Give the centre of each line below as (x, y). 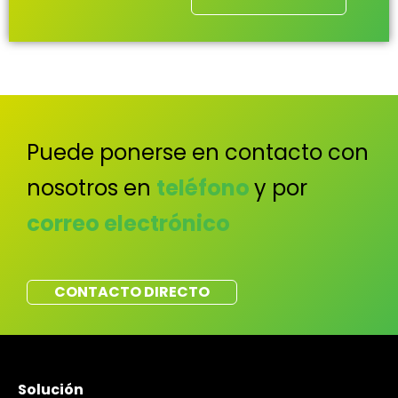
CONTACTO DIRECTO (132, 291)
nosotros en (92, 188)
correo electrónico (128, 224)
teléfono (205, 188)
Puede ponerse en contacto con (198, 153)
